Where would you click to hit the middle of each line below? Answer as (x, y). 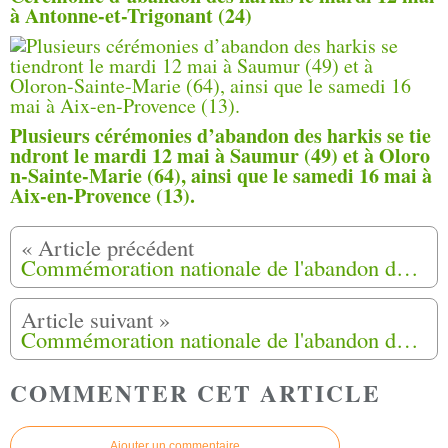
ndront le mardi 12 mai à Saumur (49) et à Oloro (220, 155)
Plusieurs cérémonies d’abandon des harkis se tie (220, 135)
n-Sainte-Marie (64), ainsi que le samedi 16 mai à (221, 175)
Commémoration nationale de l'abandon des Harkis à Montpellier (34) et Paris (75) (407, 338)
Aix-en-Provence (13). (102, 195)
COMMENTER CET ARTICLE (195, 392)
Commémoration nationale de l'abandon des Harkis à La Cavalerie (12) (407, 266)
